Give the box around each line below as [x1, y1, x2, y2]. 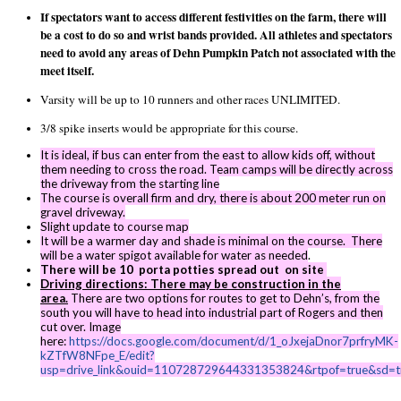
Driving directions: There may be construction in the [40, 277, 341, 292]
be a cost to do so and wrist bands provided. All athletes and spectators [40, 26, 392, 45]
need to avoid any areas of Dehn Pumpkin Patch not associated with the [40, 44, 396, 63]
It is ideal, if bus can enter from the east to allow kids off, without [40, 148, 375, 163]
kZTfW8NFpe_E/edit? [40, 348, 155, 363]
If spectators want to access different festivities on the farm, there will [40, 8, 387, 27]
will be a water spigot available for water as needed [40, 248, 308, 263]
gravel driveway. [40, 205, 125, 220]
